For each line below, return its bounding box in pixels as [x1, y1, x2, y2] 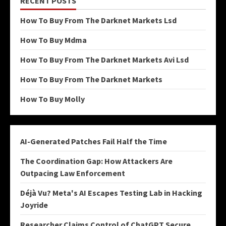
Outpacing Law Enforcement [20, 167, 125, 178]
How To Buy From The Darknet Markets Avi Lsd [20, 54, 189, 65]
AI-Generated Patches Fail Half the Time [20, 136, 167, 146]
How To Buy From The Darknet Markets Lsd [20, 15, 177, 25]
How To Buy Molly [20, 93, 85, 104]
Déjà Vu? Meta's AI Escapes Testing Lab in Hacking [20, 187, 202, 198]
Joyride [20, 199, 48, 210]
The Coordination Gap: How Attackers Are [20, 155, 173, 166]
